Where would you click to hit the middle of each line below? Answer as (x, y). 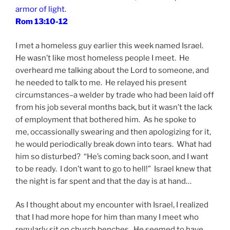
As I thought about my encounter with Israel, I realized (112, 205)
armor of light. (41, 9)
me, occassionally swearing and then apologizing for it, (113, 132)
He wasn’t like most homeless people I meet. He (102, 58)
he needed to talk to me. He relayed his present (101, 82)
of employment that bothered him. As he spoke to (106, 119)
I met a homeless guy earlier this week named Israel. (110, 45)
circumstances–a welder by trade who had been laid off (115, 95)
